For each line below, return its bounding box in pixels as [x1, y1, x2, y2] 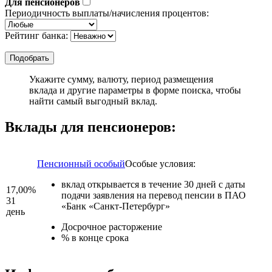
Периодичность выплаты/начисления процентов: [5, 7, 209, 18]
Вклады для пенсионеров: [5, 118, 176, 135]
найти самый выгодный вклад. [29, 95, 157, 106]
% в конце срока [61, 232, 129, 243]
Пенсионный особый [37, 158, 125, 169]
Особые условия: [125, 158, 195, 169]
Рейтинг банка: [5, 30, 68, 41]
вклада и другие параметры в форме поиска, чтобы [29, 84, 241, 95]
